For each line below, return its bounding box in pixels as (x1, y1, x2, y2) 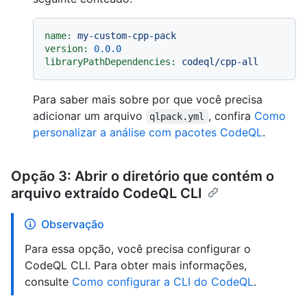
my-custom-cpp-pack (77, 30, 176, 42)
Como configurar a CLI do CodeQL (72, 275, 254, 289)
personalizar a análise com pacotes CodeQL (33, 125, 262, 140)
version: (45, 43, 88, 55)
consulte (25, 275, 72, 289)
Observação (41, 217, 104, 232)
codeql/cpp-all (182, 56, 258, 68)
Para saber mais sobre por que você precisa (33, 93, 262, 107)
